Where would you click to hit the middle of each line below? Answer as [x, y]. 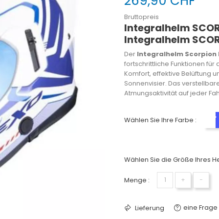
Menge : [137, 180]
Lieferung [149, 208]
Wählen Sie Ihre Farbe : [160, 120]
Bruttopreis [142, 17]
